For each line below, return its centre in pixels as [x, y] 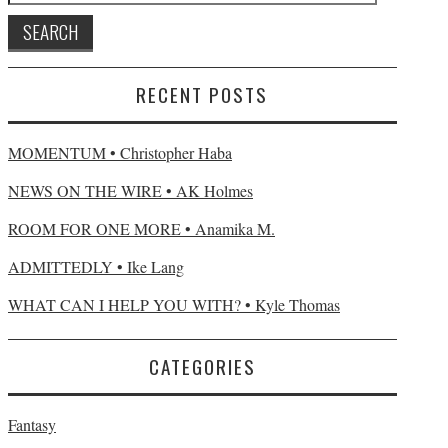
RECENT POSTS [202, 94]
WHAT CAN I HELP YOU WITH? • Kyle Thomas [174, 304]
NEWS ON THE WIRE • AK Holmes [130, 190]
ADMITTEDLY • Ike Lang [96, 266]
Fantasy [32, 424]
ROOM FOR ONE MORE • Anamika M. [141, 228]
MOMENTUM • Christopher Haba [120, 152]
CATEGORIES [202, 366]
